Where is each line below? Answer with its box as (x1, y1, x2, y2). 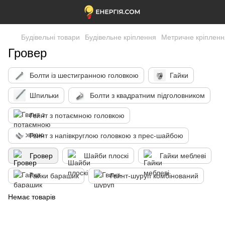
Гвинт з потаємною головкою (30, 111, 125, 120)
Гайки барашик (30, 172, 79, 180)
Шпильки (30, 91, 59, 99)
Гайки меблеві (160, 152, 206, 160)
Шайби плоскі (84, 152, 129, 160)
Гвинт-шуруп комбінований (110, 172, 198, 180)
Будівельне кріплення (85, 33, 156, 41)
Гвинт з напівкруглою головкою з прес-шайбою (30, 132, 183, 140)
